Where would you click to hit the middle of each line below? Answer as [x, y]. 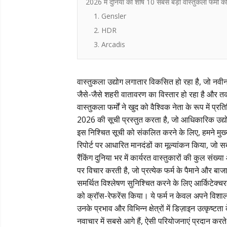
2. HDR [105, 30]
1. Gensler [110, 16]
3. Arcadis [109, 44]
